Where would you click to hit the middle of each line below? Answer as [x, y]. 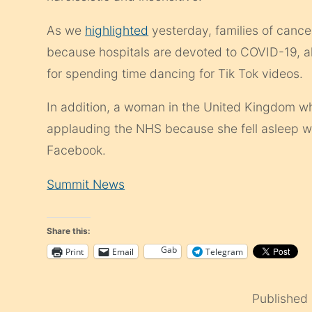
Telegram [225, 251]
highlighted [117, 30]
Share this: [69, 231]
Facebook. [77, 150]
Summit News [86, 185]
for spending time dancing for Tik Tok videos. [175, 73]
